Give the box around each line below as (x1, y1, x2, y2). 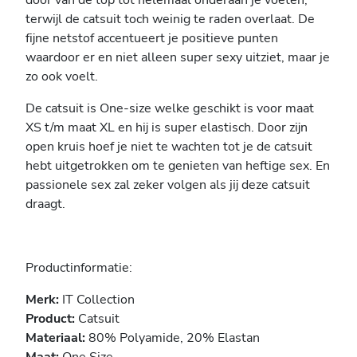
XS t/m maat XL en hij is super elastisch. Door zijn (25, 119, 308, 137)
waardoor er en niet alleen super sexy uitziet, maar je (25, 49, 330, 67)
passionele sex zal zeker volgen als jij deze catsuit (25, 176, 310, 194)
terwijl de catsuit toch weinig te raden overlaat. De (25, 10, 315, 29)
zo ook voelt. (25, 68, 98, 86)
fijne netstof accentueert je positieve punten (25, 29, 278, 48)
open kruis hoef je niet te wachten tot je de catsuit (25, 138, 312, 156)
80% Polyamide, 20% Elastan (85, 329, 260, 347)
